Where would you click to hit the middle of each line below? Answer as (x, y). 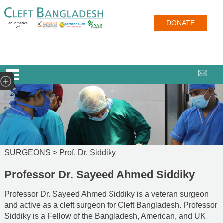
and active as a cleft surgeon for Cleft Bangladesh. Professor (111, 205)
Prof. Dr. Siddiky (87, 152)
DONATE (180, 23)
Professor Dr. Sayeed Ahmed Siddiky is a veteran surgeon (106, 194)
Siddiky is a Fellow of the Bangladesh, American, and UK (105, 216)
